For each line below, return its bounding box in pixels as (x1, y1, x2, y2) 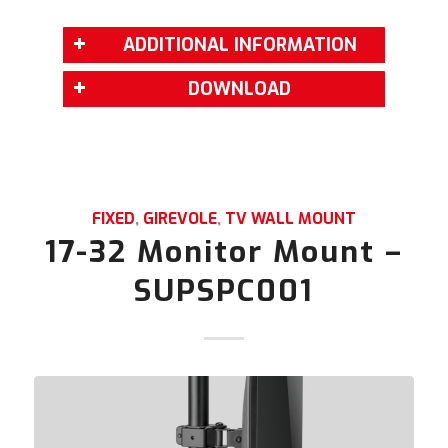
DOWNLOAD (188, 77, 292, 102)
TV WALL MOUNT (224, 208, 356, 230)
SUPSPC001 (134, 271, 314, 312)
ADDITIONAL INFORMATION (122, 33, 357, 58)
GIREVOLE (142, 208, 217, 230)
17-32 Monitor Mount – (44, 232, 403, 273)
